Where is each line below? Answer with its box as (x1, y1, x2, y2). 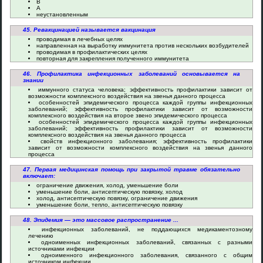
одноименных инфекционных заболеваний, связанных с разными (41, 239, 253, 245)
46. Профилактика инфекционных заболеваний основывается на (23, 70, 240, 77)
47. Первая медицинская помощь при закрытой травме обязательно (23, 166, 240, 173)
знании (23, 77, 43, 83)
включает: (23, 173, 55, 179)
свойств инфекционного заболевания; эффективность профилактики (41, 138, 252, 144)
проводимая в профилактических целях (36, 49, 147, 55)
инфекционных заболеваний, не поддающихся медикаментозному (42, 226, 252, 232)
